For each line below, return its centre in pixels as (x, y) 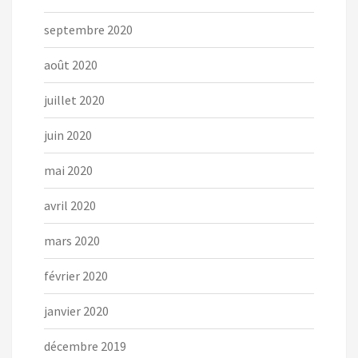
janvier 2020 (76, 311)
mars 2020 (72, 241)
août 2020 (71, 65)
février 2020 (76, 276)
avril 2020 (70, 206)
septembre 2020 (88, 30)
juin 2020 (68, 135)
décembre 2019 (85, 346)
